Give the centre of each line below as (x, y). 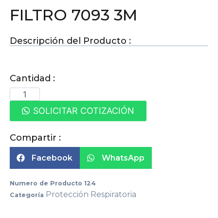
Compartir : (35, 138)
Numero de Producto (47, 183)
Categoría (27, 195)
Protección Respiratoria (91, 195)
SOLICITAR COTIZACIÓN (83, 111)
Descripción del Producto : (70, 41)
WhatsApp (123, 158)
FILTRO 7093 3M (73, 15)
